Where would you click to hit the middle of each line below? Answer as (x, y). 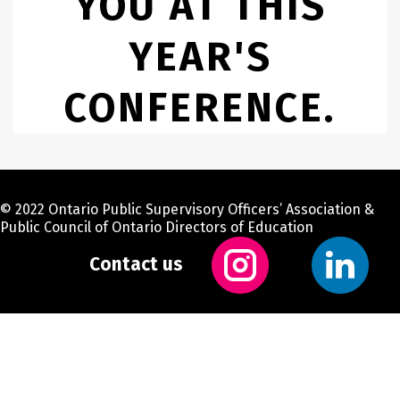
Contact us (136, 264)
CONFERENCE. (200, 108)
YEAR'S (200, 57)
